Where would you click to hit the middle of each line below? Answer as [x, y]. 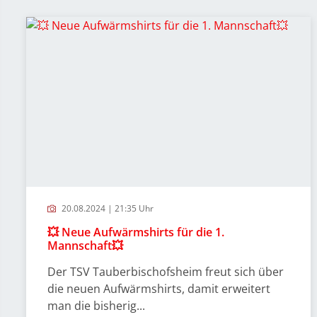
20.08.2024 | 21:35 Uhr [106, 208]
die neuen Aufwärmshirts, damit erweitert [159, 289]
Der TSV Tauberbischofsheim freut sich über [166, 272]
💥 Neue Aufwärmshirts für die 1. [136, 232]
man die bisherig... [96, 306]
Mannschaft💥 [85, 246]
